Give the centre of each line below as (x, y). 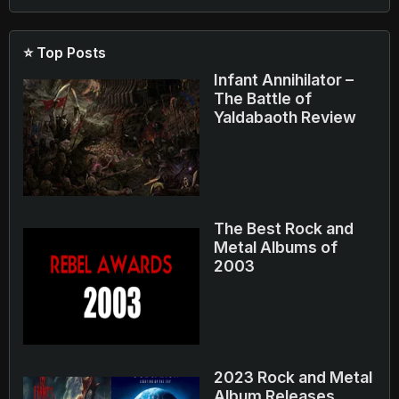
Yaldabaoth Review (285, 117)
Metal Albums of (276, 247)
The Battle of (263, 98)
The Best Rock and (284, 228)
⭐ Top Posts (65, 53)
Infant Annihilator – (284, 80)
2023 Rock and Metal (293, 377)
